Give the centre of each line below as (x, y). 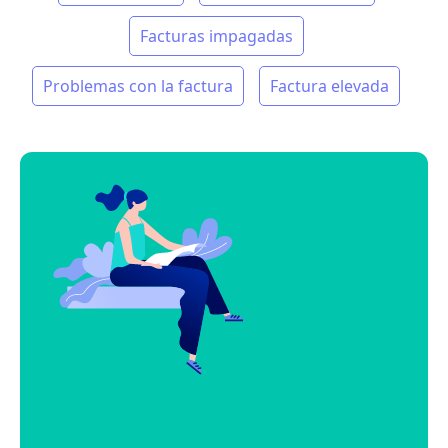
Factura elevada (330, 86)
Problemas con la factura (138, 86)
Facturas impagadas (216, 36)
